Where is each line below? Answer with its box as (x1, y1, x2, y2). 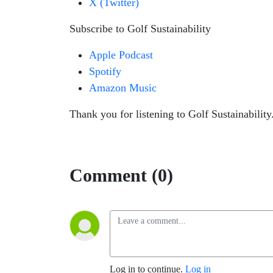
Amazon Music (89, 82, 157, 94)
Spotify (89, 65, 121, 77)
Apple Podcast (89, 49, 153, 61)
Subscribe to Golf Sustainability (69, 23, 211, 35)
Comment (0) (69, 165, 173, 185)
